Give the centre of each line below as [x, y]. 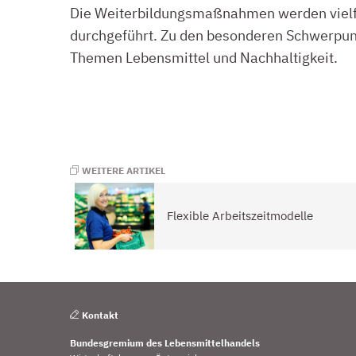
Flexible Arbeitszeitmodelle [240, 216]
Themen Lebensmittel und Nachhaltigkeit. [204, 57]
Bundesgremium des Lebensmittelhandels [165, 342]
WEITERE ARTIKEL [122, 170]
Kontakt [99, 315]
